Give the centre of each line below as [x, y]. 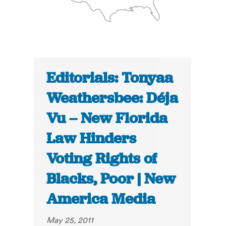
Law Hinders [92, 138]
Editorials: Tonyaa [110, 78]
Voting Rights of [102, 159]
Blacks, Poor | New [111, 179]
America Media [101, 199]
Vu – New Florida [107, 118]
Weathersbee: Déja [112, 98]
